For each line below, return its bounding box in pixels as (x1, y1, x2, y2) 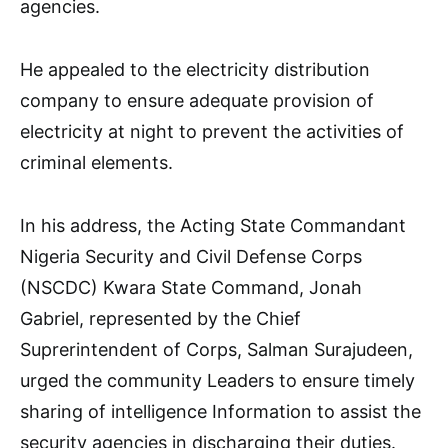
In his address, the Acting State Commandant (20, 215, 406, 237)
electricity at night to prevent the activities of (20, 121, 404, 143)
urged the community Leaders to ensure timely (20, 370, 415, 392)
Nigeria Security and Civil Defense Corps (20, 246, 362, 268)
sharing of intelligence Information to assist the (20, 401, 421, 423)
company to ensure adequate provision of (20, 90, 374, 112)
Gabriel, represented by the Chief (20, 308, 301, 330)
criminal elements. (20, 152, 173, 174)
